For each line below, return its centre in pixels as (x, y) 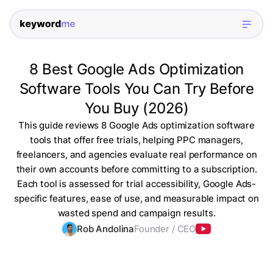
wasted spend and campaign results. (136, 213)
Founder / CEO (165, 229)
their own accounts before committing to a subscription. (136, 169)
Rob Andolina (105, 229)
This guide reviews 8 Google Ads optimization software (136, 126)
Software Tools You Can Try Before (136, 89)
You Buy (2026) (136, 108)
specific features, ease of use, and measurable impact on (136, 199)
